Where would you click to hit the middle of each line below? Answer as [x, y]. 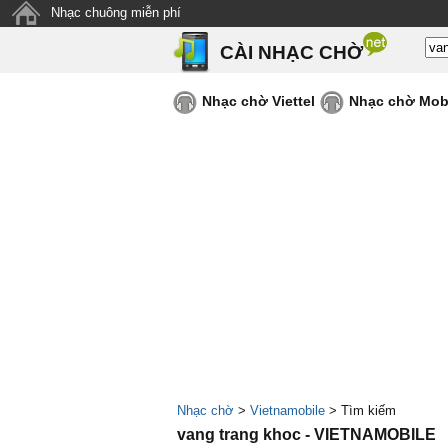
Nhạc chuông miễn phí [116, 12]
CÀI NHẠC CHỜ [291, 52]
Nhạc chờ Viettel [258, 101]
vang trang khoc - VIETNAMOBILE [306, 434]
